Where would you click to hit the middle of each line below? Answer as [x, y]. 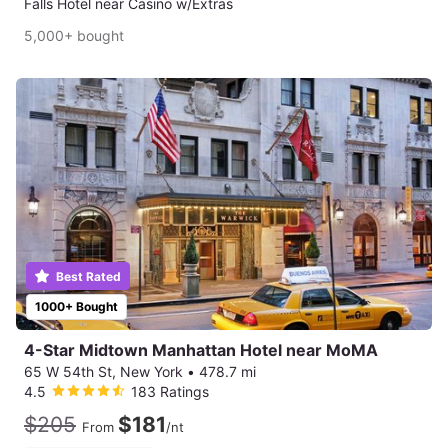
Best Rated [87, 277]
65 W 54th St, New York [103, 372]
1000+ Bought [76, 307]
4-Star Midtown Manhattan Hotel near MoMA [201, 350]
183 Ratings [170, 392]
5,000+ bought [74, 35]
